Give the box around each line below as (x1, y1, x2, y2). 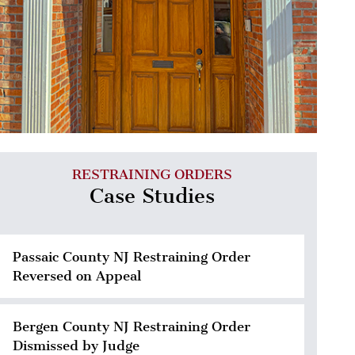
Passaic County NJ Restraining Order (13, 249, 250, 265)
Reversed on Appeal (13, 268, 141, 284)
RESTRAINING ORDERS (72, 166, 232, 183)
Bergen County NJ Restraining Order (13, 319, 250, 335)
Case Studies (90, 184, 215, 209)
